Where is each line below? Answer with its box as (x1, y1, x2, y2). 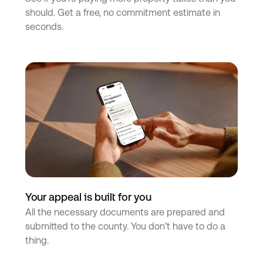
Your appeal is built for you (25, 190, 151, 203)
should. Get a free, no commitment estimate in (25, 6, 220, 18)
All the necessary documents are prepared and (25, 206, 225, 218)
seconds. (25, 21, 63, 32)
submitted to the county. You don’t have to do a (25, 220, 225, 232)
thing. (25, 234, 49, 246)
